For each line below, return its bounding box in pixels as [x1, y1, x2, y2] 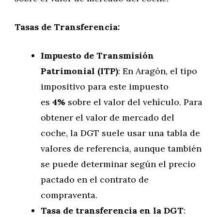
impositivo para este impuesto [41, 81, 169, 92]
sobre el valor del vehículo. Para [65, 96, 202, 108]
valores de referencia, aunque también [41, 143, 201, 154]
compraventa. [41, 189, 97, 201]
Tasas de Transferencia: [15, 21, 120, 32]
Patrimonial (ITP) [41, 65, 118, 77]
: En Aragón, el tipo [118, 65, 197, 77]
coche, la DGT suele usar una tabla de [41, 127, 200, 139]
